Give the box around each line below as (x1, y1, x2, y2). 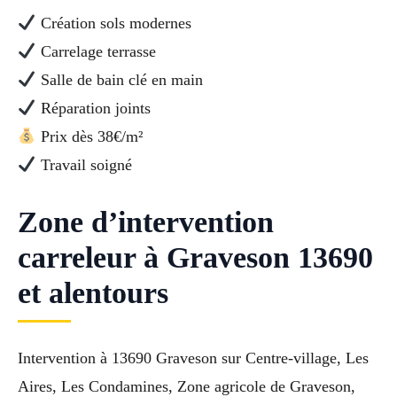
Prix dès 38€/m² (35, 127, 143, 145)
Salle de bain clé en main (35, 70, 203, 89)
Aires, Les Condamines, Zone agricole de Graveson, (18, 377, 355, 395)
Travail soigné (35, 155, 132, 174)
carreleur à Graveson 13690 (18, 240, 373, 274)
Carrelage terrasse (35, 42, 156, 60)
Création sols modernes (35, 13, 191, 32)
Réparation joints (35, 98, 151, 117)
